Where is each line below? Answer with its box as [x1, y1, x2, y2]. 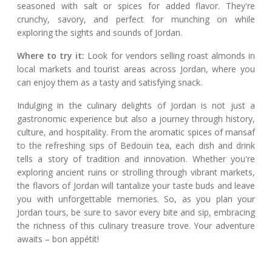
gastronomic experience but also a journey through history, [17, 113, 255, 125]
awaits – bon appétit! [17, 233, 99, 245]
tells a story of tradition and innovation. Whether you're [17, 153, 255, 165]
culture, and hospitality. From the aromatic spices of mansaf [17, 126, 255, 138]
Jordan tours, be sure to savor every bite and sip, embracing [17, 206, 255, 219]
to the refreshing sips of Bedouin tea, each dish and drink [17, 140, 255, 152]
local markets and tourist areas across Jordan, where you [17, 63, 255, 75]
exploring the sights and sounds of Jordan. [17, 27, 182, 39]
